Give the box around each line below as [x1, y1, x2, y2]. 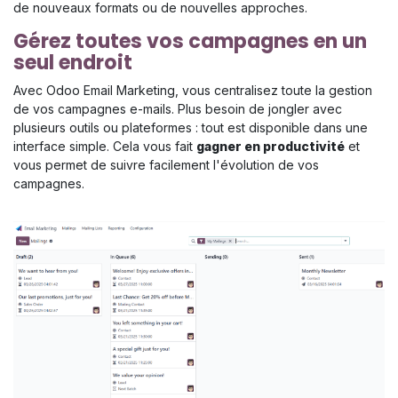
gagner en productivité [196, 139, 345, 155]
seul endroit [13, 49, 132, 77]
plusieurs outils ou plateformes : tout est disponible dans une [13, 120, 368, 136]
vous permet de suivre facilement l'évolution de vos [13, 157, 319, 173]
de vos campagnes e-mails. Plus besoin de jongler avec [13, 101, 342, 117]
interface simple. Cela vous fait [13, 139, 196, 155]
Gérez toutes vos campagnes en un [13, 28, 367, 56]
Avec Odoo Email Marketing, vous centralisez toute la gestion [13, 83, 372, 99]
